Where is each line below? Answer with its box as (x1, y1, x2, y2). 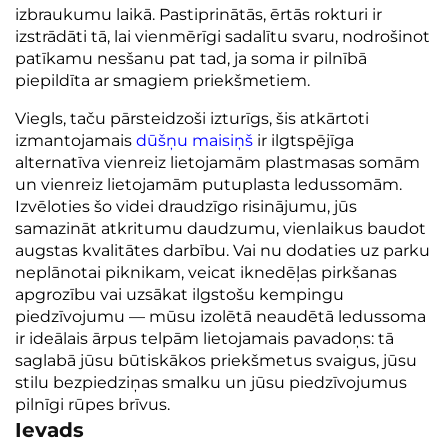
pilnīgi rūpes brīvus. (15, 394, 170, 414)
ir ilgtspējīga (257, 130, 354, 150)
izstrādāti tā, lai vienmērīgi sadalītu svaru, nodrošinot (15, 26, 430, 46)
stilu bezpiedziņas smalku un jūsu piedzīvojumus (15, 372, 407, 392)
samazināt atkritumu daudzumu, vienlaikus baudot (15, 218, 426, 238)
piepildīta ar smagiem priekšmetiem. (15, 70, 310, 90)
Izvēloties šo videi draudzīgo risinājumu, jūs (15, 196, 357, 216)
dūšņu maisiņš (136, 130, 257, 150)
